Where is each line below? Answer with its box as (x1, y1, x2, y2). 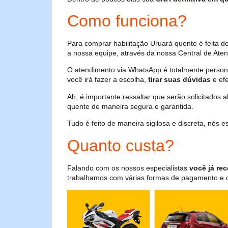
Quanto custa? (67, 136, 174, 155)
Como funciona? (67, 12, 187, 31)
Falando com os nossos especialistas (67, 163, 189, 172)
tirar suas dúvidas (148, 75, 211, 84)
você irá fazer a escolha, (67, 75, 148, 84)
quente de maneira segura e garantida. (67, 102, 193, 110)
